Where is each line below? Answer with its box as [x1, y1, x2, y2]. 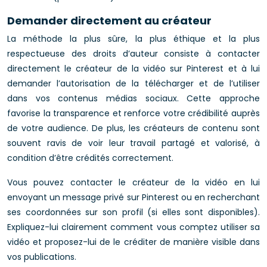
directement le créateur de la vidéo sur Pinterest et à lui [7, 63, 260, 74]
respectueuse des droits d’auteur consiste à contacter [7, 48, 260, 60]
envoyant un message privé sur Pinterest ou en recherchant [7, 191, 260, 203]
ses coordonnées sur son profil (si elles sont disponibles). [7, 206, 260, 218]
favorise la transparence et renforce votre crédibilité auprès [7, 107, 260, 119]
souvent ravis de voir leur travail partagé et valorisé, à [7, 137, 260, 149]
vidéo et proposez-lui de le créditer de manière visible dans [7, 236, 260, 248]
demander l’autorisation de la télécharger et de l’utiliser [7, 77, 260, 89]
